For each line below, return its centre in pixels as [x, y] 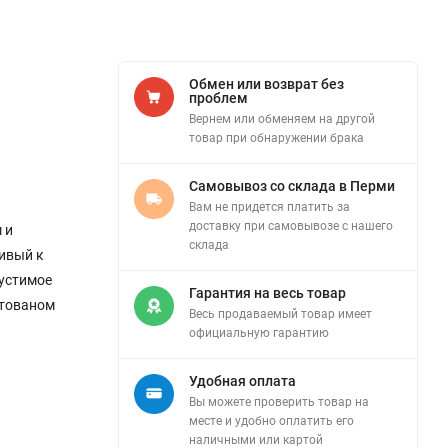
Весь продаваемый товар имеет [280, 314]
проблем [218, 98]
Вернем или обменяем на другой [282, 119]
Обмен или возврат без [266, 84]
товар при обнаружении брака [276, 138]
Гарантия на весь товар [267, 293]
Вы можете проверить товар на [279, 402]
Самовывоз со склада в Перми [292, 186]
